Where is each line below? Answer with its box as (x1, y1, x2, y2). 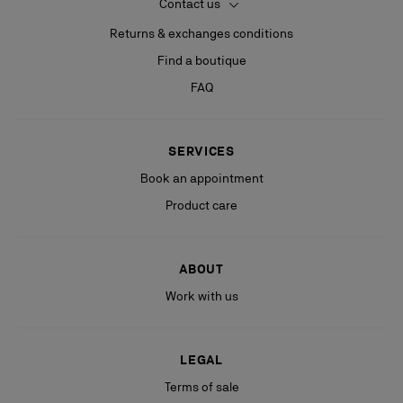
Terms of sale (164, 379, 239, 394)
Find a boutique (157, 52, 246, 67)
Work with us (165, 288, 238, 303)
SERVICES (168, 143, 235, 158)
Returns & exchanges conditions (110, 25, 293, 40)
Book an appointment (139, 170, 264, 185)
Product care (166, 197, 237, 212)
